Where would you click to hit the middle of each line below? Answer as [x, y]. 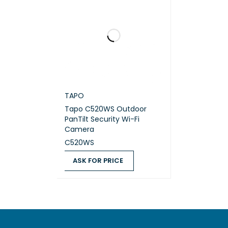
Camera [79, 130]
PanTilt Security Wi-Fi [102, 119]
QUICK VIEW [137, 179]
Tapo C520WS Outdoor [91, 109]
